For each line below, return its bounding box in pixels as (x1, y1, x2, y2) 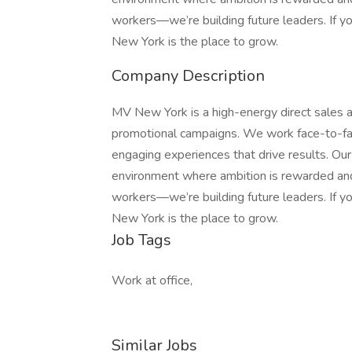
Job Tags (112, 229, 171, 251)
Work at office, (112, 272, 192, 289)
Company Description (112, 65, 265, 86)
